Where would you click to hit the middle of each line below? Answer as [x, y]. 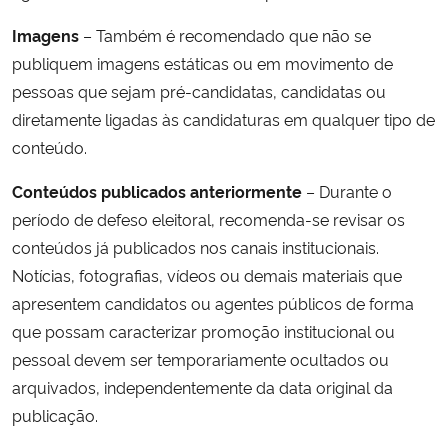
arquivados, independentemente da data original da [202, 386]
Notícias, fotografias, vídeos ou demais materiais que [207, 274]
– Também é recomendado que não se [227, 34]
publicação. [55, 414]
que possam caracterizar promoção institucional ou [203, 330]
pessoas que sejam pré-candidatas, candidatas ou [199, 90]
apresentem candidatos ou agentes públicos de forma [213, 302]
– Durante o [347, 190]
